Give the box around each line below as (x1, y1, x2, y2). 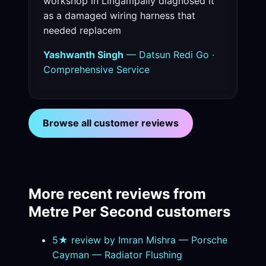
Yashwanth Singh (43, 49, 123, 61)
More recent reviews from (28, 185, 206, 203)
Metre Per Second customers (28, 203, 230, 221)
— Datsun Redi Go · (123, 49, 214, 61)
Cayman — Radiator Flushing (52, 249, 182, 261)
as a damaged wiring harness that (43, 9, 195, 22)
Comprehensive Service (43, 64, 150, 76)
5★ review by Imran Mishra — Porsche (52, 234, 227, 246)
